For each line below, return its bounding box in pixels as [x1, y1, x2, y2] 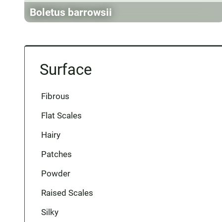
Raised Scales [41, 188, 93, 198]
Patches [41, 149, 72, 159]
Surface [39, 60, 92, 79]
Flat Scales [41, 111, 82, 120]
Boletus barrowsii [29, 6, 112, 18]
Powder [41, 168, 70, 178]
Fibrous [41, 91, 69, 101]
